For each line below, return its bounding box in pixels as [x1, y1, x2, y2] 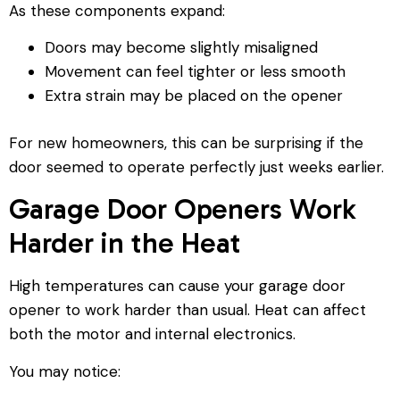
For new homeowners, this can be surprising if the [9, 132, 363, 153]
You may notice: [9, 361, 121, 381]
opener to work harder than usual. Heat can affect [9, 300, 366, 321]
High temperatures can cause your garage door [9, 276, 346, 296]
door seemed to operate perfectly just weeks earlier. [9, 156, 384, 177]
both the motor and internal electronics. [9, 324, 296, 345]
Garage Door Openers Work [9, 192, 356, 227]
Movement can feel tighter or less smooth [45, 62, 346, 82]
